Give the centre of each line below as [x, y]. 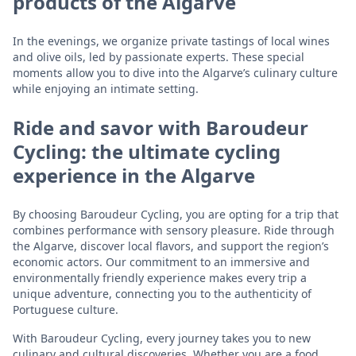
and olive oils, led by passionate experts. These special [159, 56]
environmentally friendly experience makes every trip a [160, 277]
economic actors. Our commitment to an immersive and [161, 261]
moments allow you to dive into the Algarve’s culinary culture [175, 72]
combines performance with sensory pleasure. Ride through [174, 230]
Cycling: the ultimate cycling [147, 151]
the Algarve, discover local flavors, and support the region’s [171, 246]
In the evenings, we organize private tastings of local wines [171, 41]
